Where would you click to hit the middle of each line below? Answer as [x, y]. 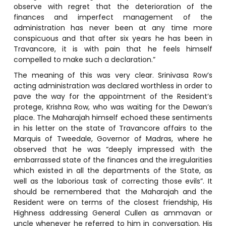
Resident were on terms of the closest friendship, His [113, 202]
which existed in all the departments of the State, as [113, 170]
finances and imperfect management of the [113, 17]
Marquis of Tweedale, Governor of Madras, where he [113, 138]
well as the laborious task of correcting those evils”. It [113, 181]
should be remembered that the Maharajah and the [113, 191]
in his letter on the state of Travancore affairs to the [113, 128]
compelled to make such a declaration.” [84, 59]
